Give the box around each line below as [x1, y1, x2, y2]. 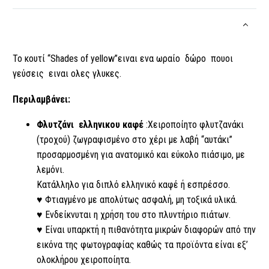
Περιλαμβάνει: [13, 93, 70, 105]
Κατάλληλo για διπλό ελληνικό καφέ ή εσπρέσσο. [37, 179, 230, 191]
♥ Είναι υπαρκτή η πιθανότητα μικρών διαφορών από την [37, 224, 256, 236]
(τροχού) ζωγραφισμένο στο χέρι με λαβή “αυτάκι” [37, 134, 232, 146]
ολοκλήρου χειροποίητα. [37, 254, 131, 266]
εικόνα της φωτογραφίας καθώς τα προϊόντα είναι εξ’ [37, 239, 248, 251]
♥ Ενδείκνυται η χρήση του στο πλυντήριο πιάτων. [37, 209, 231, 221]
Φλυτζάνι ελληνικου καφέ [37, 119, 144, 131]
